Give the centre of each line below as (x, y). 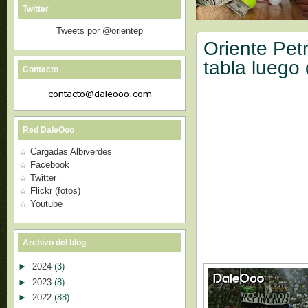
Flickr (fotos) (55, 191)
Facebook (50, 165)
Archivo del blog (54, 243)
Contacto (41, 69)
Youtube (46, 204)
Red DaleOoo (48, 130)
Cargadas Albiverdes (71, 152)
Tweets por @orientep (100, 31)
